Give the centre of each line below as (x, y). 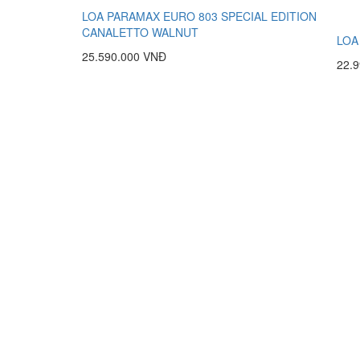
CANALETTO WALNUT (140, 32)
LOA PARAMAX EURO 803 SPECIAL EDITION (199, 16)
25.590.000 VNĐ (124, 56)
